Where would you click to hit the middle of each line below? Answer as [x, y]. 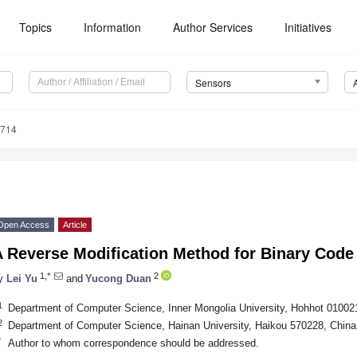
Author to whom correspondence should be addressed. [133, 343]
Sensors [213, 83]
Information [113, 27]
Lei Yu [22, 278]
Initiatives [308, 27]
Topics [36, 27]
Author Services [213, 27]
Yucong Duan [118, 278]
